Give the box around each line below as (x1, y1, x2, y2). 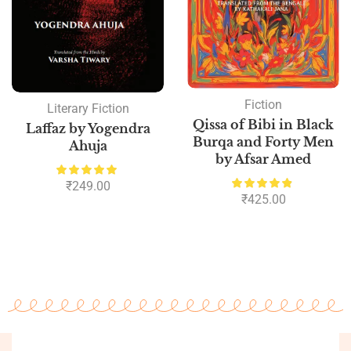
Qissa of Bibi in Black (193, 116, 334, 132)
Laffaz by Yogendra (25, 121, 150, 137)
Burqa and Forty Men (193, 133, 334, 150)
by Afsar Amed (215, 150, 311, 167)
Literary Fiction (46, 101, 129, 117)
